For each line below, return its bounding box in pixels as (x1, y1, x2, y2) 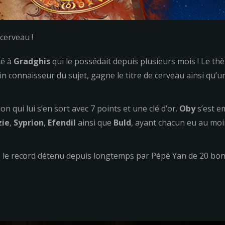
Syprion (13, 117, 44, 128)
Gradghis (13, 56, 50, 67)
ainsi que (75, 117, 114, 128)
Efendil (47, 117, 76, 128)
